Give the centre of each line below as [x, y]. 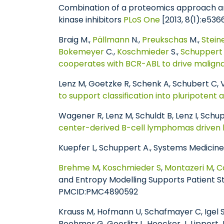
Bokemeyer [81, 52]
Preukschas [165, 40]
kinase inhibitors [91, 20]
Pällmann [111, 40]
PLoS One [142, 20]
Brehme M [79, 168]
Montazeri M [189, 168]
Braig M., [75, 40]
